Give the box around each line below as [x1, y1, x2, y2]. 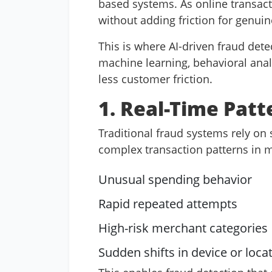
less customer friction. [98, 72, 212, 86]
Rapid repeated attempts [98, 195, 237, 212]
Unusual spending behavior [98, 171, 252, 188]
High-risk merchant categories [98, 220, 268, 236]
